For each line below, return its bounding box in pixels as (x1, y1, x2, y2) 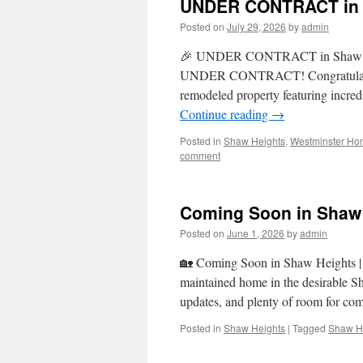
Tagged (293, 321, 326, 335)
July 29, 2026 (227, 19, 286, 33)
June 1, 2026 (227, 226, 284, 240)
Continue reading (180, 105, 271, 122)
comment (180, 148, 220, 162)
